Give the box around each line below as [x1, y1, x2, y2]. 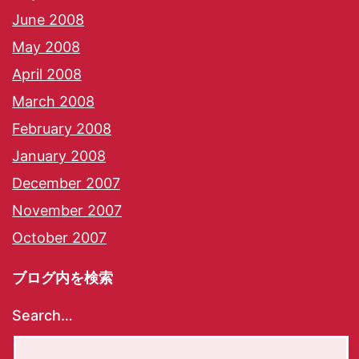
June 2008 [12, 11, 84, 29]
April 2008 [12, 66, 82, 83]
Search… [12, 307, 73, 325]
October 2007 [12, 229, 107, 247]
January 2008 [12, 147, 106, 165]
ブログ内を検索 [12, 269, 113, 287]
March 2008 [12, 93, 95, 111]
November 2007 [12, 202, 122, 220]
